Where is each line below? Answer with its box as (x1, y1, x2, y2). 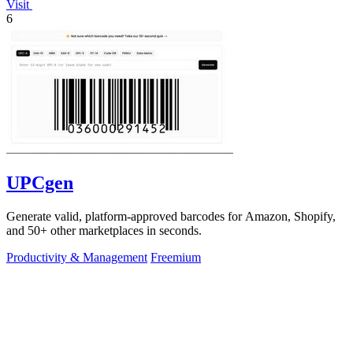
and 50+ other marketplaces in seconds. (6, 223, 202, 237)
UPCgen (6, 172, 73, 193)
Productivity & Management (6, 250, 147, 264)
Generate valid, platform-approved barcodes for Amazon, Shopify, (6, 209, 336, 223)
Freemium (150, 250, 201, 264)
